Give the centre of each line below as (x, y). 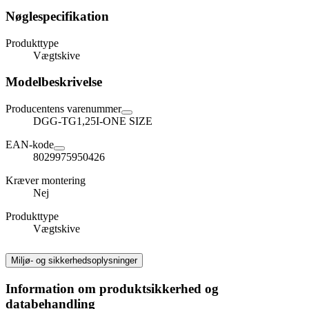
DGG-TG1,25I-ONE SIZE (93, 121)
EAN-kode (30, 145)
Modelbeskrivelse (54, 82)
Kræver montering (46, 181)
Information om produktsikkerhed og (112, 288)
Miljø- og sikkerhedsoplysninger (74, 261)
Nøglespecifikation (57, 17)
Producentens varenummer (63, 109)
